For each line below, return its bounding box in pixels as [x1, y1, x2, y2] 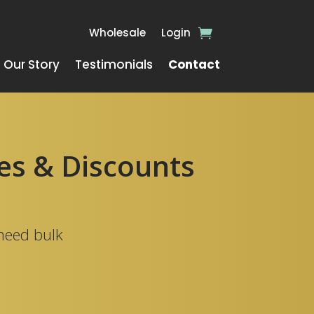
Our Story [3, 56, 60, 73]
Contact [168, 56, 220, 73]
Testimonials [74, 56, 153, 73]
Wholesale [88, 25, 146, 40]
